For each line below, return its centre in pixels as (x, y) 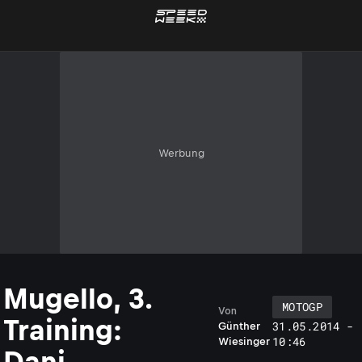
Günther (239, 326)
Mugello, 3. (78, 299)
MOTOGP (303, 307)
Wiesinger (244, 341)
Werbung (181, 153)
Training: (63, 330)
